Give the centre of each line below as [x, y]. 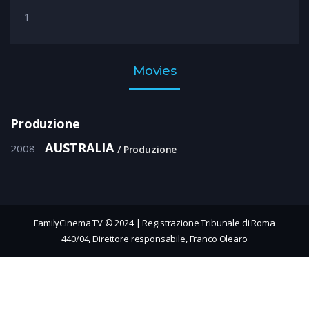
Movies [154, 71]
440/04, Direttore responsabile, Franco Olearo [154, 239]
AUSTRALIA [80, 148]
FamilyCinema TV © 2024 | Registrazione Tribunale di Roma [154, 223]
